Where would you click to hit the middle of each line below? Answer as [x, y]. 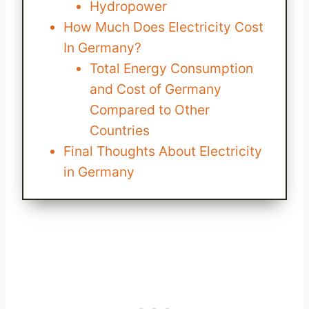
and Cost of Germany [155, 89]
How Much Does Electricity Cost [163, 27]
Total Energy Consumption [171, 69]
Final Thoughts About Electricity [162, 151]
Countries [119, 131]
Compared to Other [149, 110]
